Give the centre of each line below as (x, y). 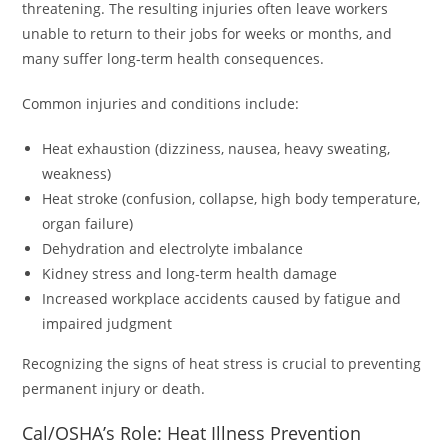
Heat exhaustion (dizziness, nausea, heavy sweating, (216, 149)
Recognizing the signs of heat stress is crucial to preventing (222, 364)
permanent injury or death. (114, 389)
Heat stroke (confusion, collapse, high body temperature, (231, 199)
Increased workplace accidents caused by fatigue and (222, 299)
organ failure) (88, 224)
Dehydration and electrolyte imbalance (173, 249)
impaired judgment (107, 324)
